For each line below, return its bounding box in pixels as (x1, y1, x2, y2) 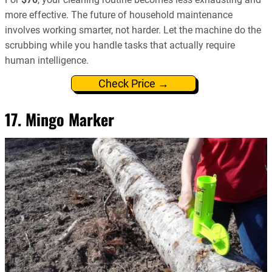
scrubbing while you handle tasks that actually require (5, 39, 235, 52)
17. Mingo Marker (5, 107, 114, 132)
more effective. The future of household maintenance (5, 9, 233, 21)
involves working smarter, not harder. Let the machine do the (5, 24, 261, 36)
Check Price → (98, 77, 169, 90)
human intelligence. (5, 55, 89, 67)
